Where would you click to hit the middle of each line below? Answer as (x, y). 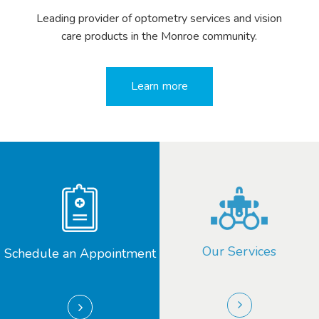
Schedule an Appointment (80, 254)
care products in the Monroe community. (159, 36)
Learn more (159, 86)
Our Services (239, 251)
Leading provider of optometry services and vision (159, 18)
